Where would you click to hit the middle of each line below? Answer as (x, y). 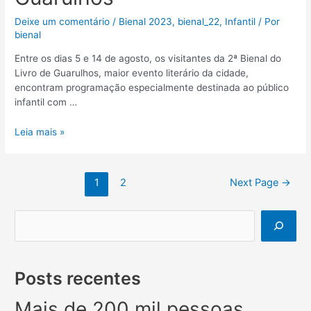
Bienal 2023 (146, 22)
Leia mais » (40, 132)
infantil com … (46, 102)
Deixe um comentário (62, 22)
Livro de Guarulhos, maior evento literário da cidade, (132, 73)
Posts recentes (78, 279)
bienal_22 (199, 22)
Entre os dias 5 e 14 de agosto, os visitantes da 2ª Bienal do (148, 58)
